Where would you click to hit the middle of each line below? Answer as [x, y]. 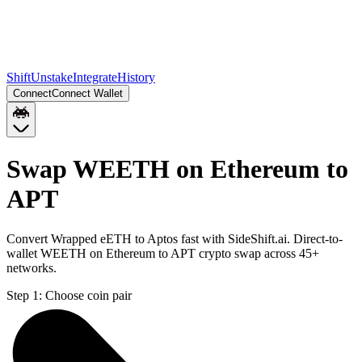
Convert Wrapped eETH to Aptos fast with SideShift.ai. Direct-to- [175, 238]
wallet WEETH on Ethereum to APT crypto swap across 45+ [163, 253]
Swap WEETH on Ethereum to [177, 169]
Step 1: [24, 295]
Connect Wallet [87, 93]
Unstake [52, 77]
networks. [32, 267]
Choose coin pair [88, 295]
